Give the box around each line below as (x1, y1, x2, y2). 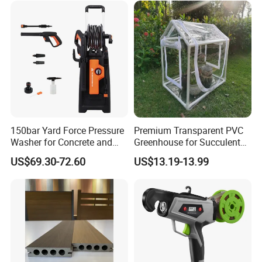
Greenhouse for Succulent (133, 135, 240, 149)
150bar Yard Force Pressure (11, 123, 125, 137)
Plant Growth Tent (133, 147, 208, 160)
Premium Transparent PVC (133, 123, 243, 137)
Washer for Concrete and (11, 135, 113, 149)
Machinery (11, 147, 54, 160)
